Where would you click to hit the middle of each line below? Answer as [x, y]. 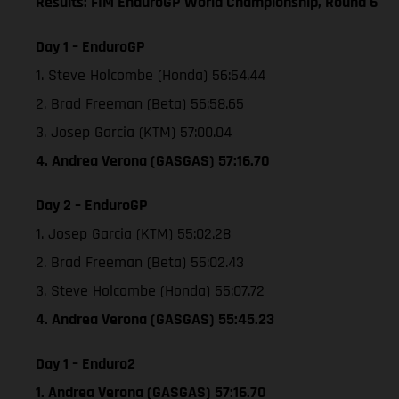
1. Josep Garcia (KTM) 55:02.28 [133, 233]
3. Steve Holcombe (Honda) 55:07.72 [150, 290]
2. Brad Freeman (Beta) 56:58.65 [140, 103]
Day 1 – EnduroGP [90, 46]
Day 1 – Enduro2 [85, 363]
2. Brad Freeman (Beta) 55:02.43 [140, 262]
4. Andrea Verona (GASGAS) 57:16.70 [153, 160]
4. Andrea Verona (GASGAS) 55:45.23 [155, 319]
